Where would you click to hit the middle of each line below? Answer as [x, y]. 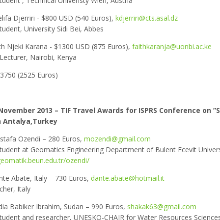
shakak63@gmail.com [162, 206]
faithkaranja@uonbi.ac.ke [172, 46]
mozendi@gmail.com [117, 139]
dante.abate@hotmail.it [128, 178]
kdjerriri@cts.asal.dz [147, 18]
